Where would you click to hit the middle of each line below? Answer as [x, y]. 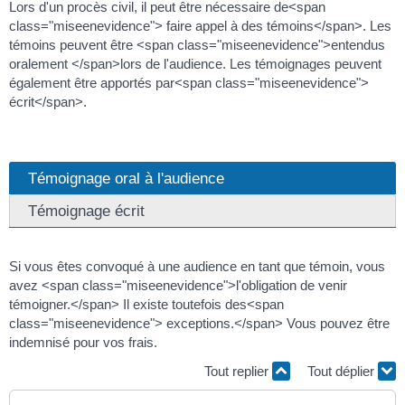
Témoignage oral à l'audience [126, 179]
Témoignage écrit [86, 211]
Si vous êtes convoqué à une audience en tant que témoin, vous [197, 267]
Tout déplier [343, 371]
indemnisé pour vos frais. [83, 343]
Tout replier [238, 371]
